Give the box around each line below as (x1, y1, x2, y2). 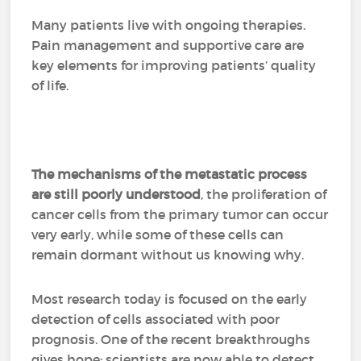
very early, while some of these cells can (31, 226, 284, 243)
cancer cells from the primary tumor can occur (31, 206, 329, 222)
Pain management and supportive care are (31, 37, 305, 53)
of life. (31, 77, 76, 93)
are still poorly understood (31, 186, 201, 202)
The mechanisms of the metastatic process (31, 166, 308, 182)
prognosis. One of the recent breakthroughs (31, 331, 311, 347)
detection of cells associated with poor (31, 311, 280, 327)
